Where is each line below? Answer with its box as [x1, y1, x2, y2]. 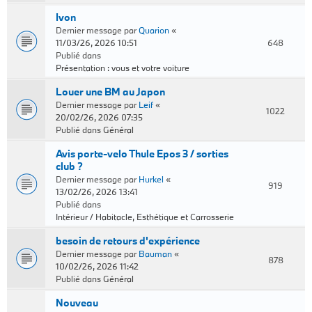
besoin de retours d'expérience [56, 234, 200, 247]
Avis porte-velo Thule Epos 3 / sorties [56, 147, 228, 160]
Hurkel [139, 173, 164, 185]
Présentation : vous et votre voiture [56, 62, 189, 73]
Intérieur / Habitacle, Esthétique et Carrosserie [56, 211, 234, 222]
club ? [56, 159, 83, 173]
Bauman [139, 248, 172, 259]
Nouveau [56, 296, 98, 309]
